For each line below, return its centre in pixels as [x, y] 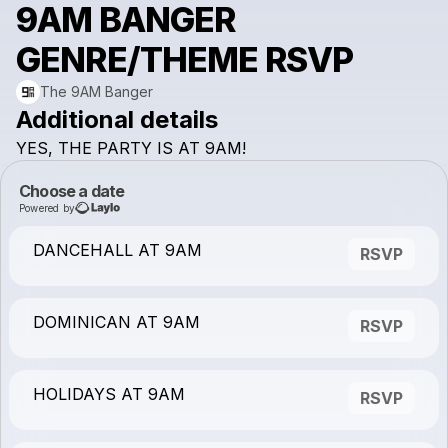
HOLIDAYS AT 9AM [109, 394]
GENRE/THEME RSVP [185, 59]
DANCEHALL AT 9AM [117, 250]
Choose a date [72, 191]
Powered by [47, 207]
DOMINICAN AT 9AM [116, 322]
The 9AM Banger [96, 91]
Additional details [117, 119]
